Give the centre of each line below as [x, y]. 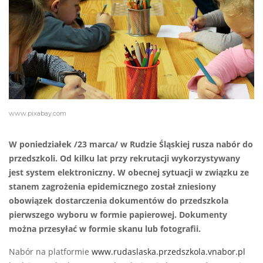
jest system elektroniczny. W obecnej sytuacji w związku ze [129, 173]
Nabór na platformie [50, 252]
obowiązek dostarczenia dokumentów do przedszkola [119, 201]
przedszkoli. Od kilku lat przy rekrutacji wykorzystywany [124, 159]
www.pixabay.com [38, 114]
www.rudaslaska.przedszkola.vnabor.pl [168, 252]
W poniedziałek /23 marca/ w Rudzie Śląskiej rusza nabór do [131, 145]
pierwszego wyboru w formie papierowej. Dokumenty [118, 215]
